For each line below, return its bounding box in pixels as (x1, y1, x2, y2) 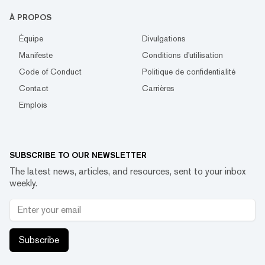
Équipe (19, 33, 43, 43)
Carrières (142, 83, 174, 93)
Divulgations (142, 33, 186, 43)
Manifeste (19, 50, 53, 60)
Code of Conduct (19, 66, 82, 76)
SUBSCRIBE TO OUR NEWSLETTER (9, 150, 147, 160)
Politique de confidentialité (142, 66, 235, 76)
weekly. (9, 177, 37, 189)
